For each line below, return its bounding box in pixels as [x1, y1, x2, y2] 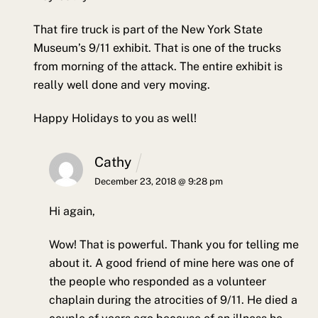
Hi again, [49, 204, 96, 219]
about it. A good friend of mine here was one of [49, 256, 295, 270]
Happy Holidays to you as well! [33, 111, 197, 125]
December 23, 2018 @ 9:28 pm [94, 176, 224, 187]
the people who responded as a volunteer [49, 275, 267, 289]
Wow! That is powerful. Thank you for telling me [49, 238, 300, 252]
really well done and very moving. [33, 77, 210, 92]
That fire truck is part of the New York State [33, 22, 263, 36]
